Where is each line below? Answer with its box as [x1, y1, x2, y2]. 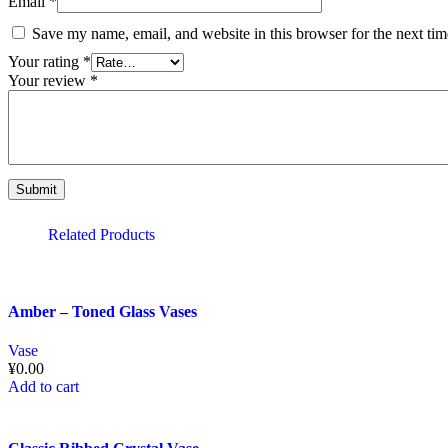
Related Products [48, 225, 155, 243]
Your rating [8, 52, 83, 70]
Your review [8, 71, 90, 89]
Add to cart [8, 378, 79, 396]
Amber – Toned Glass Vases [8, 303, 197, 321]
